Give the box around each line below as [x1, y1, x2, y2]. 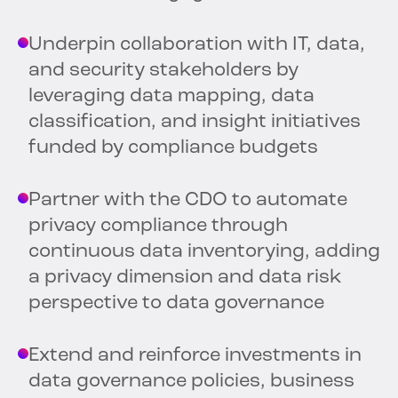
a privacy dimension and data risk [28, 267, 342, 289]
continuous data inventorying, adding [28, 242, 380, 263]
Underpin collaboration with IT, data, [28, 35, 365, 56]
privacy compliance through [28, 216, 288, 237]
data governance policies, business [28, 371, 354, 393]
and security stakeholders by [28, 60, 298, 82]
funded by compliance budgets [28, 138, 318, 159]
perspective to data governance [28, 293, 324, 314]
